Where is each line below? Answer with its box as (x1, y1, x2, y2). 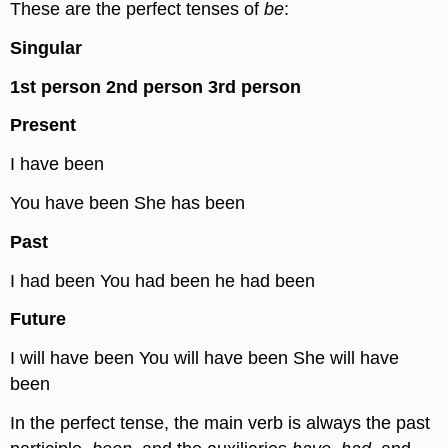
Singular (10, 37, 83, 58)
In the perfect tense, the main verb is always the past (10, 412, 431, 433)
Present (10, 115, 77, 136)
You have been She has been (10, 192, 246, 213)
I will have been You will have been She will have (10, 348, 400, 369)
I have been (10, 154, 105, 175)
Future (10, 309, 67, 330)
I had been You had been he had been (10, 270, 316, 291)
